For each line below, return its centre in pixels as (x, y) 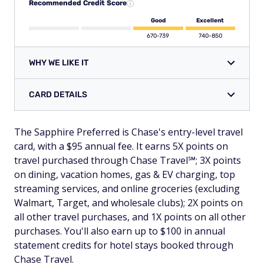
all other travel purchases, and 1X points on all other (130, 217)
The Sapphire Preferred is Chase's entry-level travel (128, 132)
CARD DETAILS (58, 95)
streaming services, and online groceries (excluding (127, 189)
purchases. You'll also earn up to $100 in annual (120, 231)
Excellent (210, 21)
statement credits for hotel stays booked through (124, 245)
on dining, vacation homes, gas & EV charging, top (125, 175)
